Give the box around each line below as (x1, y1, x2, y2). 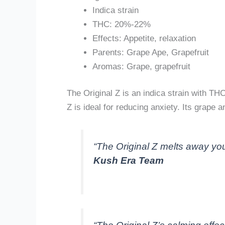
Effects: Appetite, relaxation (92, 33, 196, 43)
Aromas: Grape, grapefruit (92, 61, 190, 71)
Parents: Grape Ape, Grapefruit (92, 47, 209, 57)
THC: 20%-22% (92, 19, 151, 29)
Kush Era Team (93, 155, 164, 166)
